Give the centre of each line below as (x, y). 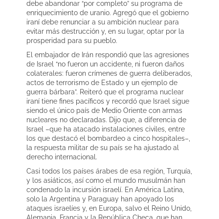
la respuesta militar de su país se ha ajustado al (103, 147)
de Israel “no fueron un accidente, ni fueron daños (105, 64)
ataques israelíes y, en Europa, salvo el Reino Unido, (109, 208)
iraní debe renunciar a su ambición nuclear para (103, 22)
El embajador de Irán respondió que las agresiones (108, 55)
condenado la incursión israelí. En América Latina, (105, 189)
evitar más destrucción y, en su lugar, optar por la (105, 31)
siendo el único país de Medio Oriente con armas (104, 110)
